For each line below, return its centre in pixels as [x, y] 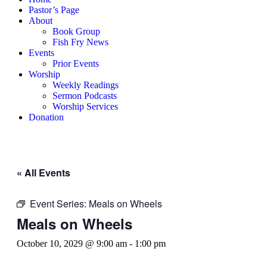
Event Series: [59, 204]
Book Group [76, 31]
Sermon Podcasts [85, 96]
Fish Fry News [80, 42]
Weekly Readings [86, 85]
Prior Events [76, 63]
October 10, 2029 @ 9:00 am [72, 243]
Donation [46, 117]
